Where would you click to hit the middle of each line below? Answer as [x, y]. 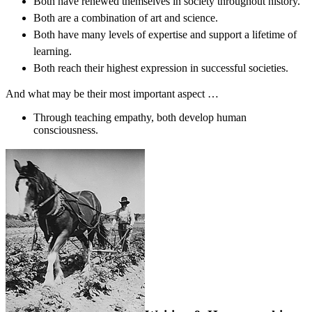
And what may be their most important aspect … [112, 93]
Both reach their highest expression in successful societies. [161, 68]
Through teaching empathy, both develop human [140, 117]
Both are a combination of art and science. [126, 17]
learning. [53, 51]
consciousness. [66, 130]
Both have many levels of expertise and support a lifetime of [165, 34]
